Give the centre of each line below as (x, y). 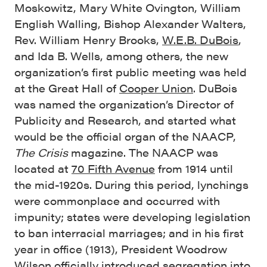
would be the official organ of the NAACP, (125, 136)
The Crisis (41, 152)
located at (43, 168)
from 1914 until (194, 168)
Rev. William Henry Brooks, (88, 40)
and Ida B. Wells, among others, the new (121, 56)
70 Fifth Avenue (113, 168)
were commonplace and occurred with (117, 201)
